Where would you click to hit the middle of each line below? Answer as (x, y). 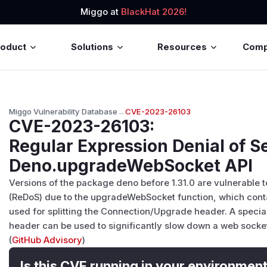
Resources (182, 47)
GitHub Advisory (47, 240)
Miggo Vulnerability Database (63, 111)
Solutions (92, 47)
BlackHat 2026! (154, 12)
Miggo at (101, 12)
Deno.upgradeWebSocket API (131, 165)
